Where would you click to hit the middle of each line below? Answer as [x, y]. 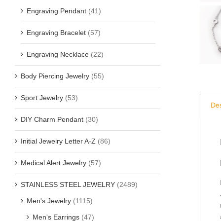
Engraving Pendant [56, 11]
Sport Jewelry [42, 97]
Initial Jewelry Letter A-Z [58, 141]
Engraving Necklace [58, 54]
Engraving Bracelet [56, 32]
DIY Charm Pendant [52, 119]
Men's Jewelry [49, 201]
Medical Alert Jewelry [54, 163]
